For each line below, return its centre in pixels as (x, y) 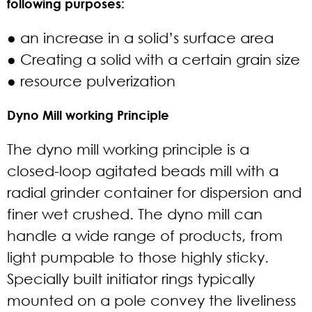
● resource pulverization (91, 81)
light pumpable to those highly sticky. (138, 257)
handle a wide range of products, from (145, 235)
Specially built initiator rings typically (131, 279)
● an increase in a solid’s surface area (140, 38)
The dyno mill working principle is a (128, 149)
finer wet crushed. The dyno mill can (135, 214)
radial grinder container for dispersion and (154, 192)
